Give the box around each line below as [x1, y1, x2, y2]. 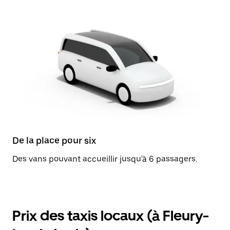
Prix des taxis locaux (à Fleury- [12, 207, 209, 224]
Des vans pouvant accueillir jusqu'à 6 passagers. [12, 154, 197, 164]
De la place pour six [12, 135, 96, 146]
